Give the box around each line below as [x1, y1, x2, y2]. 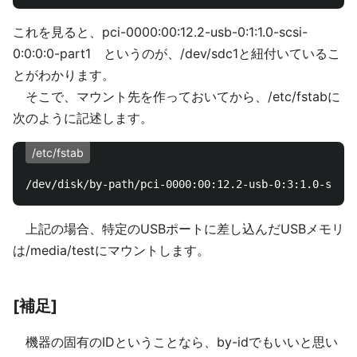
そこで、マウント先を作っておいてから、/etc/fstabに [13, 88, 340, 104]
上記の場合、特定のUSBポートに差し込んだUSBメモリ [13, 221, 344, 237]
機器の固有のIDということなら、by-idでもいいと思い [13, 334, 338, 350]
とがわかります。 [13, 67, 115, 83]
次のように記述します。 [13, 110, 153, 126]
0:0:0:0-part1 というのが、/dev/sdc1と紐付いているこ [13, 45, 340, 61]
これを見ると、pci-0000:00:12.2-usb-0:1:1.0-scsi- [13, 24, 308, 40]
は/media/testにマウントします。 [13, 242, 210, 258]
